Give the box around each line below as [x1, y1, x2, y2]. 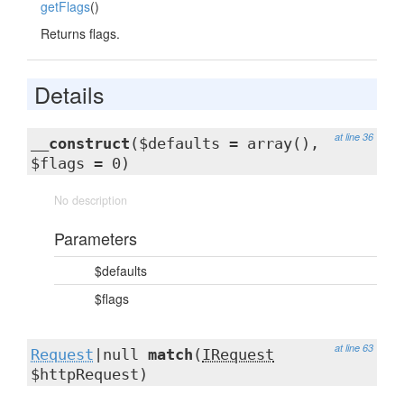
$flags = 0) [31, 154, 130, 172]
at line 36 [335, 130, 373, 143]
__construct [31, 134, 130, 152]
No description [54, 192, 127, 208]
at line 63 [335, 341, 373, 354]
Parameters [54, 226, 137, 250]
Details [34, 78, 105, 110]
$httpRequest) [31, 365, 148, 383]
